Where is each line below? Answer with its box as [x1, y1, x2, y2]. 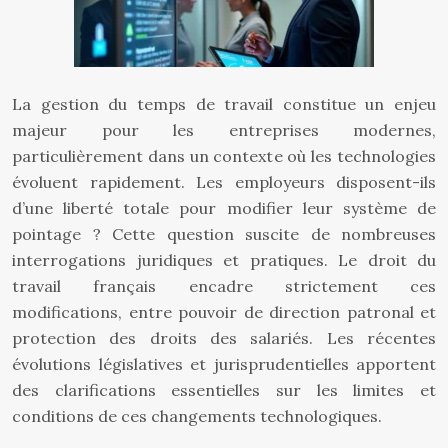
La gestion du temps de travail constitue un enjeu [12, 94, 436, 114]
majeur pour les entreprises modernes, [12, 120, 436, 140]
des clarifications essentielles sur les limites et [12, 380, 436, 400]
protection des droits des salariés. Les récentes [12, 328, 436, 348]
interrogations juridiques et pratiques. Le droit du [12, 250, 436, 270]
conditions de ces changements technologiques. [12, 406, 382, 426]
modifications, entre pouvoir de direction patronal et [12, 302, 436, 322]
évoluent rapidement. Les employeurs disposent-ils [12, 172, 436, 192]
